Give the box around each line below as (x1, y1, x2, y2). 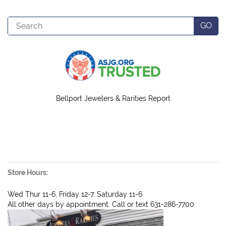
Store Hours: (8, 168, 48, 177)
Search (8, 17, 31, 26)
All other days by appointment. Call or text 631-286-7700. (8, 200, 196, 208)
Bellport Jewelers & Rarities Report (55, 94, 171, 102)
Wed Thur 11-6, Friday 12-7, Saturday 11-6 (8, 190, 142, 198)
